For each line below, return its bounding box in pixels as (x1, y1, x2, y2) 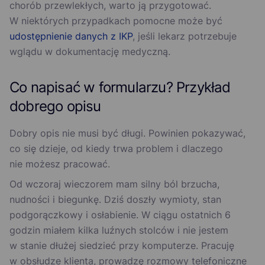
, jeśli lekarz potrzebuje (132, 30, 237, 43)
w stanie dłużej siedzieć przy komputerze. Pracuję (9, 240, 234, 252)
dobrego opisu (9, 98, 101, 115)
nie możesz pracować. (9, 158, 110, 170)
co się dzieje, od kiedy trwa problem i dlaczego (9, 143, 223, 155)
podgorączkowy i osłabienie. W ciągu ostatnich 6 (9, 209, 231, 221)
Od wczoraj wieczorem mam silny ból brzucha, (9, 178, 219, 190)
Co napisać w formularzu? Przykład (9, 79, 231, 96)
